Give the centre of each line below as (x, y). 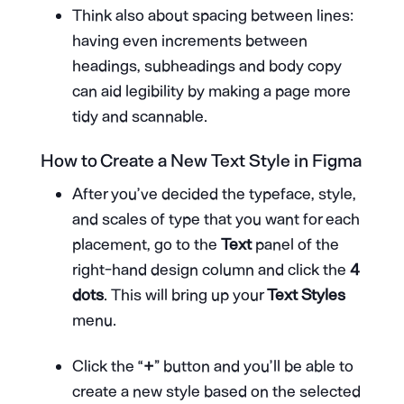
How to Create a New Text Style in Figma (201, 160)
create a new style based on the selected (216, 391)
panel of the (295, 244)
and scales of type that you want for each (216, 219)
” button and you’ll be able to (253, 366)
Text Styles (306, 294)
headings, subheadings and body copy (207, 65)
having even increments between (189, 40)
